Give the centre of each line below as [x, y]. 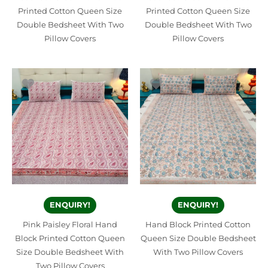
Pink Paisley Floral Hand [70, 224]
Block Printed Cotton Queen [70, 238]
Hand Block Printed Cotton [198, 224]
